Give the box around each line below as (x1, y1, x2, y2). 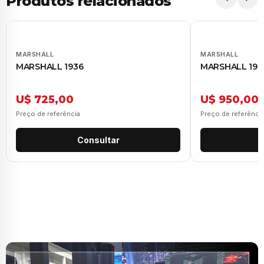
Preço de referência (16, 109, 80, 118)
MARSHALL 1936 (16, 61, 84, 72)
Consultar (77, 134, 120, 145)
